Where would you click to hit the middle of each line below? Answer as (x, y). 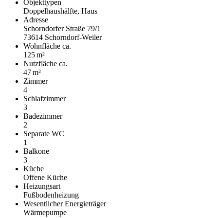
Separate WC (44, 133)
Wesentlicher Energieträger (65, 203)
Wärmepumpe (45, 212)
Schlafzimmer (45, 98)
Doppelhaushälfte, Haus (60, 11)
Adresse (36, 19)
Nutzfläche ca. (45, 63)
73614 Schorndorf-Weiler (63, 37)
